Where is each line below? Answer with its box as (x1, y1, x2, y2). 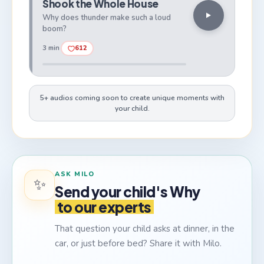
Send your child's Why (55, 182, 200, 200)
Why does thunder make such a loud (42, 12, 171, 23)
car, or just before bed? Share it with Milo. (55, 237, 222, 249)
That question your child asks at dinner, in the (55, 222, 235, 235)
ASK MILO (55, 169, 95, 179)
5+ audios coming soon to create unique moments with (39, 93, 225, 103)
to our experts (57, 197, 151, 216)
